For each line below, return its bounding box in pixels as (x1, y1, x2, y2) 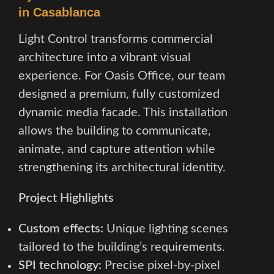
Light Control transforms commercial (18, 32, 213, 45)
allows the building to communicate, (18, 124, 211, 137)
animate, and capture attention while (18, 143, 215, 155)
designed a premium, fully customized (18, 87, 220, 100)
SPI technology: (18, 259, 102, 272)
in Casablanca (18, 5, 100, 19)
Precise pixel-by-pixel (102, 259, 220, 272)
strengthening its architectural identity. (18, 161, 226, 174)
